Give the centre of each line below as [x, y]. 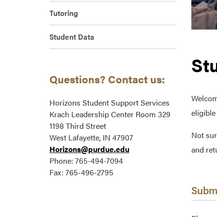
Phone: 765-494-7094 [86, 161]
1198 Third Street [78, 126]
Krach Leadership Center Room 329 [110, 114]
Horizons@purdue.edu [89, 149]
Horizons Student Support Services [109, 103]
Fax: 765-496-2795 [81, 172]
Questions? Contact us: [107, 79]
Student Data [72, 37]
